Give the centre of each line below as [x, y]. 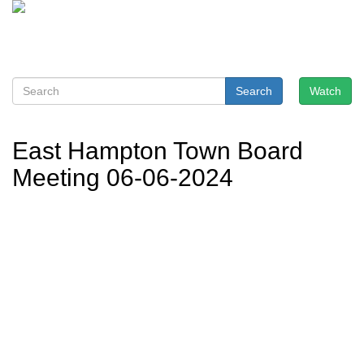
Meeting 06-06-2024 [123, 178]
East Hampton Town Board [158, 151]
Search [254, 91]
